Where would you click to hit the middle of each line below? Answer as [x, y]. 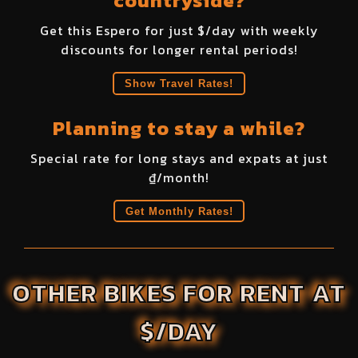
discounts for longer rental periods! [179, 50]
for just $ [173, 31]
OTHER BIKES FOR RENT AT [179, 293]
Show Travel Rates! [179, 83]
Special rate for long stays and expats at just [179, 158]
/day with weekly [262, 31]
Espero [118, 31]
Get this [68, 31]
